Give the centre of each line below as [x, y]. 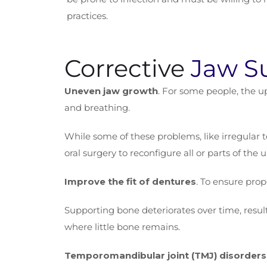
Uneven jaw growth [111, 91]
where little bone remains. [122, 227]
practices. [87, 16]
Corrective [128, 68]
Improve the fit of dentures [130, 181]
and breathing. [97, 108]
